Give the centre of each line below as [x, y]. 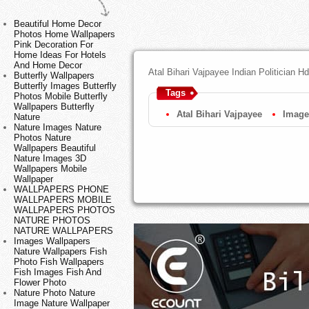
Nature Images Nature [58, 128]
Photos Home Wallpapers [64, 34]
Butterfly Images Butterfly [65, 86]
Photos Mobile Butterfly [61, 97]
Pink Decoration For [53, 45]
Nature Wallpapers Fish [60, 252]
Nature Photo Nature [54, 293]
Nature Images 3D [50, 159]
